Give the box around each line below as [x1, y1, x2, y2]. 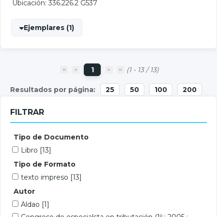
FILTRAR [10, 108, 44, 117]
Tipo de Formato [14, 160, 76, 169]
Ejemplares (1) [24, 23, 74, 32]
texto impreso [21, 173, 70, 182]
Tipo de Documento [14, 133, 89, 141]
